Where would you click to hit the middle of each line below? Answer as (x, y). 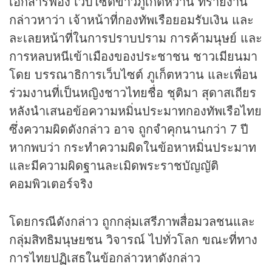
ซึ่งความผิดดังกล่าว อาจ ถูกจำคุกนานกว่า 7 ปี (129, 129)
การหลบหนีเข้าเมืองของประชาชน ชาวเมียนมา (133, 56)
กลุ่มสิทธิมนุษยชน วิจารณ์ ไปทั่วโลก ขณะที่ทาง (133, 239)
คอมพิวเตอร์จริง (51, 183)
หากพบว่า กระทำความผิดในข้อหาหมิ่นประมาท (133, 147)
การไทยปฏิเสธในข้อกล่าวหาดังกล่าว (105, 257)
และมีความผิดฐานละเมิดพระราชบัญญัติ (114, 165)
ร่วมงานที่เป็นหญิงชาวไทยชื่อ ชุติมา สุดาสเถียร (133, 92)
